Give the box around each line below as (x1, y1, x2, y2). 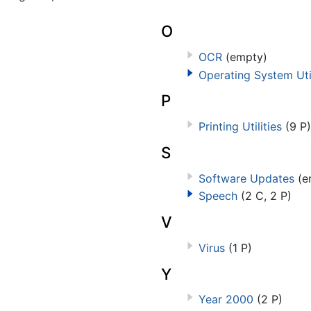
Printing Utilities (198, 119, 282, 134)
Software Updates (198, 171, 294, 185)
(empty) (225, 49, 267, 64)
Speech (198, 189, 237, 203)
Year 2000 (198, 292, 253, 307)
